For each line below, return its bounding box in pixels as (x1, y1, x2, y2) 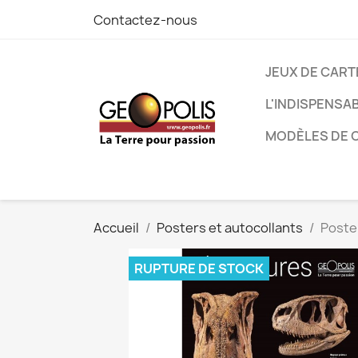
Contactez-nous (93, 11, 197, 29)
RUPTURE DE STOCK (134, 260, 264, 277)
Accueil (93, 219, 139, 237)
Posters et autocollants (157, 219, 303, 237)
